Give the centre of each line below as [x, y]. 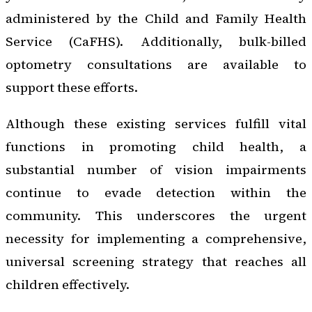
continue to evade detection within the [156, 192]
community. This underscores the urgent [156, 215]
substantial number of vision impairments [156, 169]
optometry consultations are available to [156, 65]
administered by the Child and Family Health [156, 19]
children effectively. [68, 284]
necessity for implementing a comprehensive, [156, 238]
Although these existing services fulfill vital [156, 123]
